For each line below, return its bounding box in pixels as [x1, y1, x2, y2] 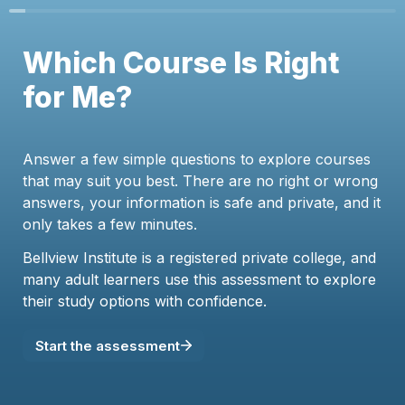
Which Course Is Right [23, 45, 340, 80]
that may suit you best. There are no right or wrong [23, 172, 378, 190]
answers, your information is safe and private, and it [23, 193, 381, 212]
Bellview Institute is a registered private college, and [23, 249, 376, 267]
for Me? [23, 80, 132, 115]
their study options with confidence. [23, 292, 267, 310]
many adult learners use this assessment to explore [23, 270, 376, 288]
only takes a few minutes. [23, 215, 197, 233]
